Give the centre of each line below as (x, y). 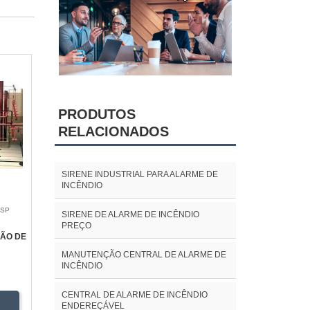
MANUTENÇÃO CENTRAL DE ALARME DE (144, 254)
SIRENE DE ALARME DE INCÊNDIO (130, 214)
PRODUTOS (97, 115)
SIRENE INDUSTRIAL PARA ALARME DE (139, 174)
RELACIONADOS (113, 132)
